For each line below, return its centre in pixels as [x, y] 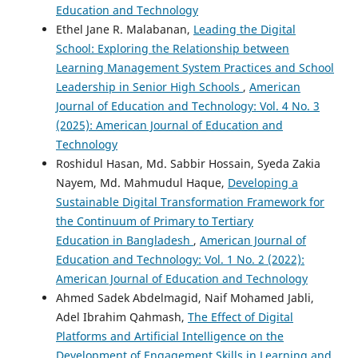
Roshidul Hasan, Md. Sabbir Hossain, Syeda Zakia [188, 164]
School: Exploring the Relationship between [173, 49]
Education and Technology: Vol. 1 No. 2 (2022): [180, 260]
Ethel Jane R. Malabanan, [125, 30]
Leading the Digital [245, 30]
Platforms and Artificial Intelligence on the [170, 336]
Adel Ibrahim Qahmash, [122, 317]
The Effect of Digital [241, 317]
